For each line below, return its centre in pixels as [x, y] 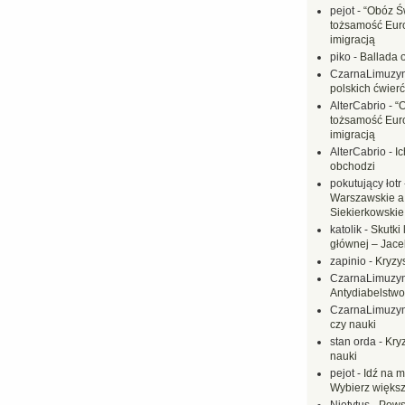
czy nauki [353, 325]
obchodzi [353, 166]
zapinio [348, 261]
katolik [346, 230]
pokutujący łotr [366, 184]
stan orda [353, 342]
